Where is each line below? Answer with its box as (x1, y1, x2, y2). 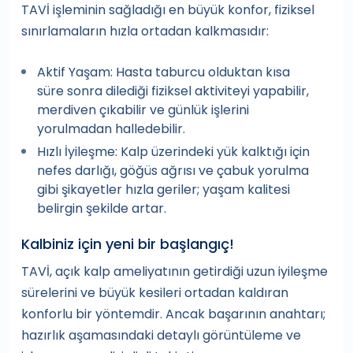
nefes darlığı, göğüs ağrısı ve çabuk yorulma (37, 162, 309, 180)
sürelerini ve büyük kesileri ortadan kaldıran (21, 284, 288, 302)
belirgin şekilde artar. (37, 199, 166, 217)
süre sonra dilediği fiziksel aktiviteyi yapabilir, (37, 82, 309, 100)
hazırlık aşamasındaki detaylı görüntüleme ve (21, 326, 301, 344)
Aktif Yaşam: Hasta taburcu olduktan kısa (37, 63, 290, 81)
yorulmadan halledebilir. (37, 120, 185, 138)
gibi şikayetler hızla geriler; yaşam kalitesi (37, 180, 290, 199)
